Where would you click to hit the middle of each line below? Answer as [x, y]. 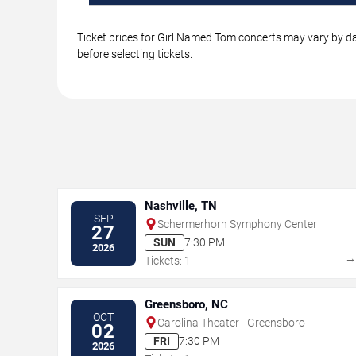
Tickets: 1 [168, 260]
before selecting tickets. [135, 54]
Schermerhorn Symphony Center [237, 224]
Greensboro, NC [186, 304]
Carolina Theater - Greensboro [231, 322]
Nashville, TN [181, 205]
